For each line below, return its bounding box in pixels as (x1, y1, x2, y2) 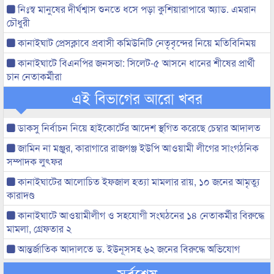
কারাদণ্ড (7, 188, 34, 202)
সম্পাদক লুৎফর (7, 154, 62, 168)
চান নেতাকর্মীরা (7, 69, 62, 83)
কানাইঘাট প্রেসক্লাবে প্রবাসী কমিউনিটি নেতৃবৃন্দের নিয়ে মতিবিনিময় (15, 35, 256, 50)
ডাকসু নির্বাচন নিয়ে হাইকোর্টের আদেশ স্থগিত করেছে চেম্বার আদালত (15, 120, 261, 135)
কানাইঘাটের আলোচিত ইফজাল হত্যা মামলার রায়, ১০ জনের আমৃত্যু (15, 174, 260, 188)
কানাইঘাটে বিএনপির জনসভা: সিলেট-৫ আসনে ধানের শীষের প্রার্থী (15, 56, 255, 70)
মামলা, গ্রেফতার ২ (7, 221, 72, 235)
